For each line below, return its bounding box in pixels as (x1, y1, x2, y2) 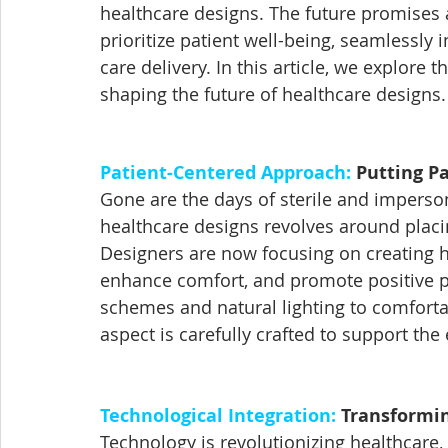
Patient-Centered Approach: (100, 160, 351, 186)
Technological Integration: (100, 403, 336, 429)
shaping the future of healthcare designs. (100, 82, 446, 107)
